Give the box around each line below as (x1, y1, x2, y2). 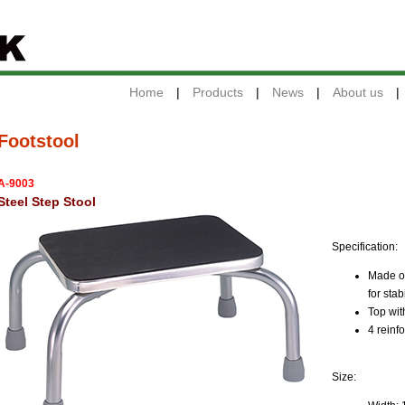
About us (333, 85, 383, 99)
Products (193, 85, 243, 99)
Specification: (332, 240, 398, 253)
